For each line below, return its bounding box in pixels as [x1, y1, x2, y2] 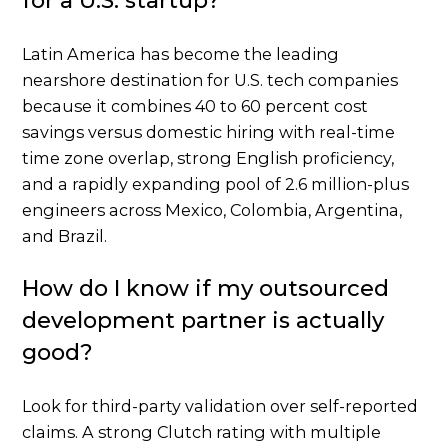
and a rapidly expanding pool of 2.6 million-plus [22, 174, 410, 195]
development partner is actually [22, 307, 385, 335]
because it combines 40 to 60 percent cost [22, 96, 369, 117]
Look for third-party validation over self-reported [22, 396, 419, 417]
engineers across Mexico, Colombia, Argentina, [22, 200, 403, 221]
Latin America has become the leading [22, 44, 340, 65]
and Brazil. [22, 226, 108, 247]
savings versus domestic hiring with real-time [22, 122, 396, 143]
